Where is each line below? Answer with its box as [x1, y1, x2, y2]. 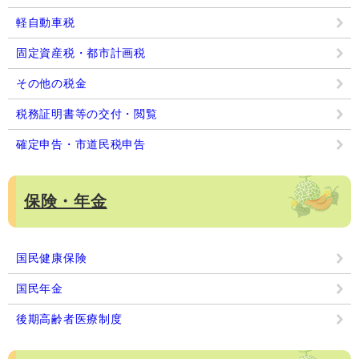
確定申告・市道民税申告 [16, 137, 146, 151]
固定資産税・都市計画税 [16, 46, 146, 59]
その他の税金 [16, 76, 87, 90]
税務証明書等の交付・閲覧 [16, 107, 158, 120]
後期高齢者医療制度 [16, 312, 123, 325]
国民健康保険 [16, 251, 87, 264]
